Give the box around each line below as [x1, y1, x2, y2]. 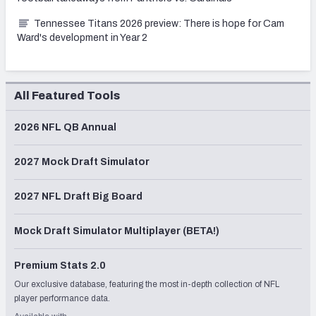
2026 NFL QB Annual [14, 121, 116, 133]
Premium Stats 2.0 [14, 260, 106, 271]
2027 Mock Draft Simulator [14, 156, 150, 167]
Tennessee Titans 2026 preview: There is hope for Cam [34, 18, 284, 29]
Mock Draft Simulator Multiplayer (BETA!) [14, 225, 219, 236]
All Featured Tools [14, 89, 120, 102]
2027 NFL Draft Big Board [14, 190, 142, 202]
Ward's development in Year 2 [17, 32, 147, 43]
